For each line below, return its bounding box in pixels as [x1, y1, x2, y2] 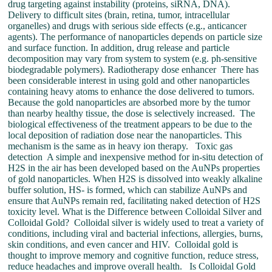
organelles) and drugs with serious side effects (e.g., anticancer [8, 21, 247, 31]
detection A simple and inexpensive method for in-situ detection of [8, 152, 263, 162]
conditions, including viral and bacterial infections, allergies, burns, [8, 228, 263, 239]
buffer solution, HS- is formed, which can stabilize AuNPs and [8, 185, 248, 195]
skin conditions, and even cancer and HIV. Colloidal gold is [8, 239, 239, 250]
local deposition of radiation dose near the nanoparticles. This [8, 130, 242, 140]
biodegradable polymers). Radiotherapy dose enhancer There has [8, 64, 259, 75]
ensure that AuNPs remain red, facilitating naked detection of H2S [8, 195, 261, 206]
